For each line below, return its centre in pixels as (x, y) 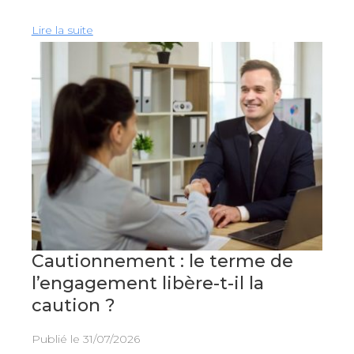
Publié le (57, 339)
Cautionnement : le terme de (162, 261)
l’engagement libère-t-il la (147, 283)
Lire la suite (62, 30)
